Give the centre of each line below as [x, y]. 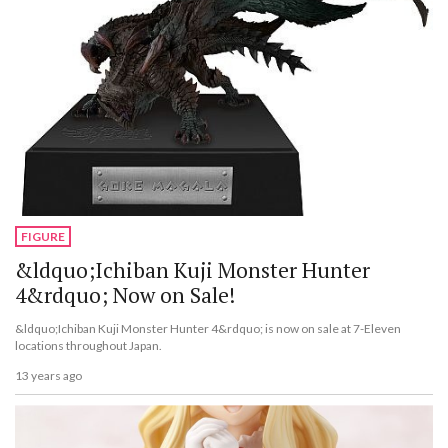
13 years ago [48, 376]
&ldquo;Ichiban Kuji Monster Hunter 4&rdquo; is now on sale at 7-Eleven [208, 328]
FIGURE [43, 237]
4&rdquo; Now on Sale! [125, 294]
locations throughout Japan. [88, 345]
